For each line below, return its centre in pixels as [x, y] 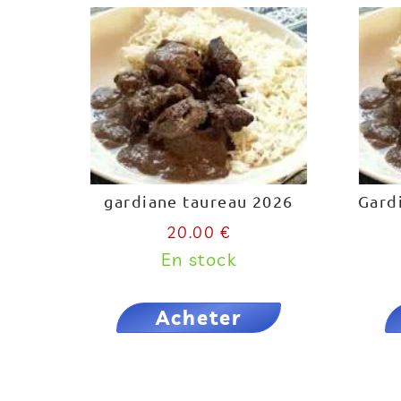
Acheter [199, 318]
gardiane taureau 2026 [199, 201]
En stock [199, 259]
